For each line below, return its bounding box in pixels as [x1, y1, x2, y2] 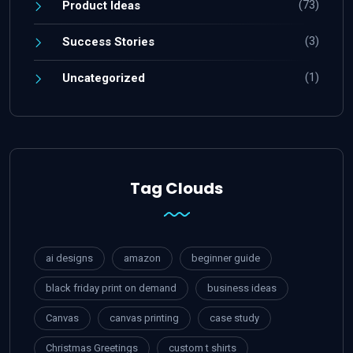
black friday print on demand [46, 282, 176, 295]
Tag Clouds [130, 177, 223, 200]
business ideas [207, 282, 277, 295]
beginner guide [191, 252, 260, 265]
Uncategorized [62, 71, 145, 86]
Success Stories [62, 35, 154, 50]
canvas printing [110, 312, 179, 325]
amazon [124, 252, 161, 265]
